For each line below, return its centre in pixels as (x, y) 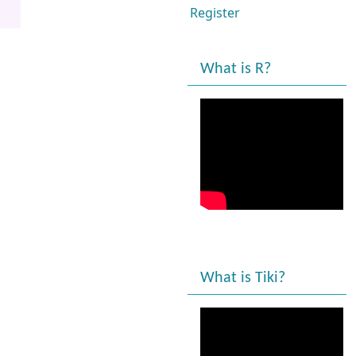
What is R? (236, 69)
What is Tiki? (243, 278)
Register (215, 13)
